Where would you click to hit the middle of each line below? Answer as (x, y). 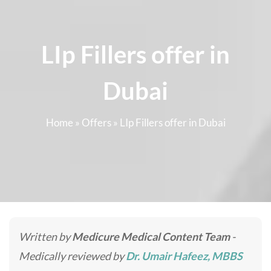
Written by (45, 237)
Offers (96, 122)
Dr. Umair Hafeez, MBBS (184, 256)
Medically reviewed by (72, 256)
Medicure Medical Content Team (151, 237)
